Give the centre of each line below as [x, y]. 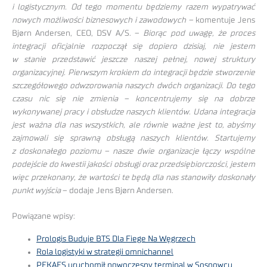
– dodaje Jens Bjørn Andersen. [117, 191]
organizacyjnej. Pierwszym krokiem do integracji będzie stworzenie [133, 73]
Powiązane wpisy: [44, 216]
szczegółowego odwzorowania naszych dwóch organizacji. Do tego [133, 86]
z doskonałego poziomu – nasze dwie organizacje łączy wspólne [133, 152]
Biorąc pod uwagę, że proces [197, 34]
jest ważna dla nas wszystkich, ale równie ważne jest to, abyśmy [133, 125]
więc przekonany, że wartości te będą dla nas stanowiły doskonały [133, 178]
